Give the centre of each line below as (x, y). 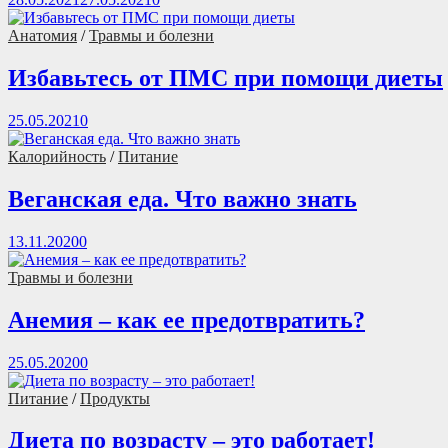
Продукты (115, 398)
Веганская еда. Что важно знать (182, 198)
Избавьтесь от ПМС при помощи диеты (225, 78)
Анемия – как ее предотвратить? (186, 319)
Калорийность (57, 156)
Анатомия (42, 36)
